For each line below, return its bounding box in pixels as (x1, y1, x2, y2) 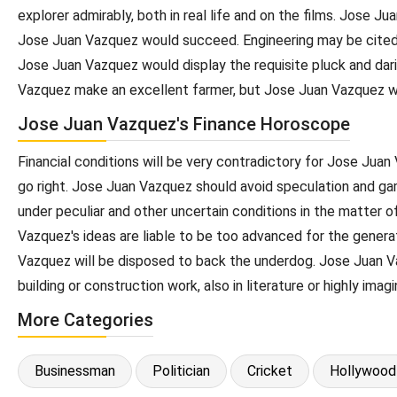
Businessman (35, 362, 115, 379)
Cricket (247, 362, 292, 379)
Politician (152, 362, 210, 379)
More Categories (18, 308, 153, 331)
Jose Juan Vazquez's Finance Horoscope (18, 113, 350, 135)
